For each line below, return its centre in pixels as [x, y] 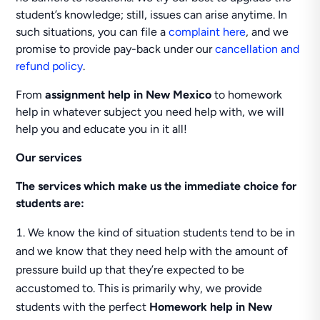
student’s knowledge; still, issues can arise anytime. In [152, 15]
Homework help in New [211, 307]
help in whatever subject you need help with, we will [150, 112]
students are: [50, 203]
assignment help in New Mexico [129, 95]
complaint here [207, 32]
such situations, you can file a [92, 32]
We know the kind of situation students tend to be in [162, 232]
